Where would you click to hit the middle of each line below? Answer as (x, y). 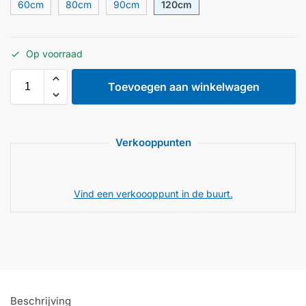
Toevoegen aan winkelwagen (184, 87)
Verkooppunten (153, 143)
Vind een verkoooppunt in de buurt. (153, 194)
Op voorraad (54, 54)
